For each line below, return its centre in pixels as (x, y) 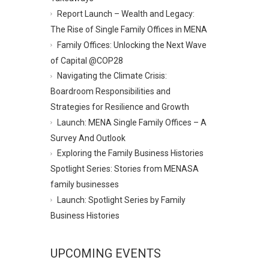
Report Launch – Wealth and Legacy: (125, 14)
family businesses (84, 184)
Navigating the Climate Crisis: (112, 76)
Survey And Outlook (88, 138)
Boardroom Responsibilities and (110, 91)
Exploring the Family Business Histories (130, 153)
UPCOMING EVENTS (105, 254)
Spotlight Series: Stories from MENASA (124, 168)
